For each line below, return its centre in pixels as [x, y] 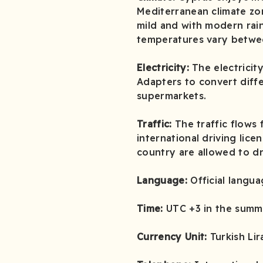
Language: [164, 180]
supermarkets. [172, 95]
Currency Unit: [173, 236]
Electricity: [165, 67]
